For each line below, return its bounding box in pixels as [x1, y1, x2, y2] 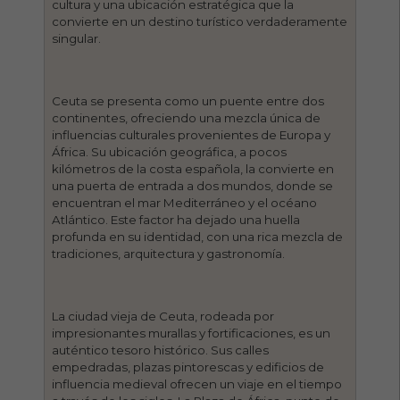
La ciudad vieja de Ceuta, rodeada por [52, 308, 275, 323]
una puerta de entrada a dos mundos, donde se [52, 178, 334, 193]
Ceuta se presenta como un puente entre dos [52, 93, 325, 108]
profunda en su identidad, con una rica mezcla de [52, 229, 344, 244]
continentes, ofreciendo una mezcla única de [52, 110, 321, 125]
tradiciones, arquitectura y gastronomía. [52, 246, 286, 261]
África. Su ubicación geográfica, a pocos [52, 144, 287, 159]
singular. [52, 30, 102, 46]
